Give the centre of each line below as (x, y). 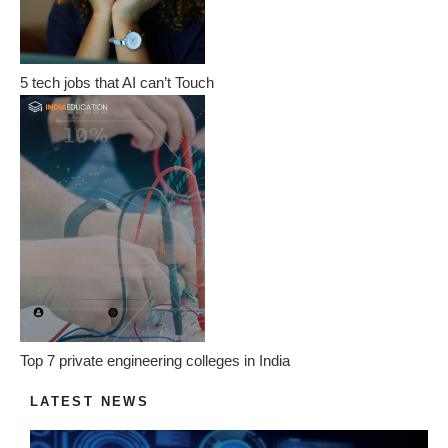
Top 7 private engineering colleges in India (155, 360)
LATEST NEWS (89, 401)
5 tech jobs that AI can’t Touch (117, 82)
